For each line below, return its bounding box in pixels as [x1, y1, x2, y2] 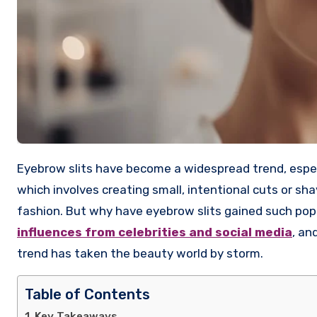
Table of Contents [25, 285, 150, 303]
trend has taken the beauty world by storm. [17, 246, 263, 260]
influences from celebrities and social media [17, 224, 292, 239]
